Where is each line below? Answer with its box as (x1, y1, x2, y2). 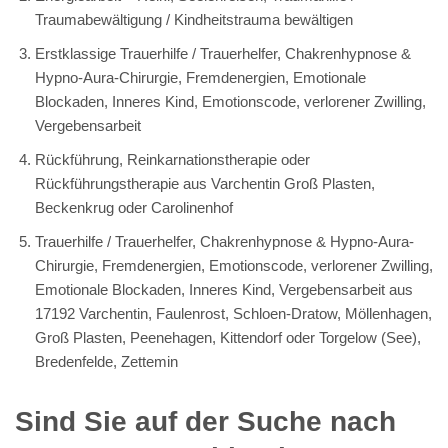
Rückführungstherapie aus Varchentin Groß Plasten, (35, 174, 375, 192)
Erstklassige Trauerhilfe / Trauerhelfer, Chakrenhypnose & (35, 44, 411, 62)
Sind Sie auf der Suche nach (15, 405, 396, 437)
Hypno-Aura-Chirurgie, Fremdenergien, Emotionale (35, 68, 366, 86)
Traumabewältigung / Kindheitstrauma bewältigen (35, 10, 353, 28)
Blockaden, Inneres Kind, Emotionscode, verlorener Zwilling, (35, 92, 426, 110)
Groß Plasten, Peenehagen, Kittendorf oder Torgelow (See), (35, 328, 421, 346)
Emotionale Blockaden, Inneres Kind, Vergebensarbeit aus (35, 280, 413, 298)
